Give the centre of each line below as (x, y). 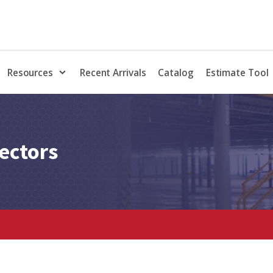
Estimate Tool (237, 72)
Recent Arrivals (113, 72)
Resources (30, 72)
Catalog (176, 72)
